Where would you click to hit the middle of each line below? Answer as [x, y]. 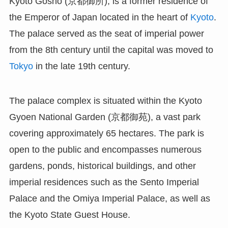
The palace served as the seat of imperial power [106, 33]
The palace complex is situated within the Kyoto [105, 101]
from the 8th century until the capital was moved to [111, 50]
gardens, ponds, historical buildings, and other [102, 166]
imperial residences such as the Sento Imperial [104, 182]
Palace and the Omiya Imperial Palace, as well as [109, 198]
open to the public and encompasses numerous [105, 149]
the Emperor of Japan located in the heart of [99, 17]
